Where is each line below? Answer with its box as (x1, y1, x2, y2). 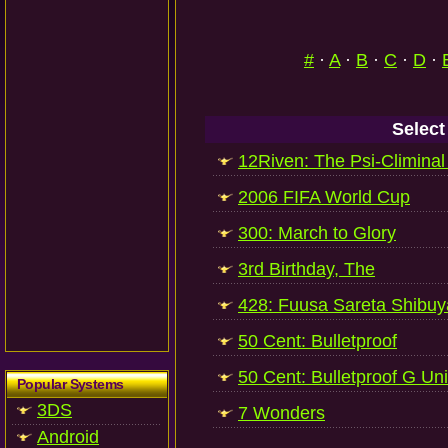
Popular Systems (17, 376, 124, 392)
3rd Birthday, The (238, 259, 375, 279)
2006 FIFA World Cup (238, 187, 410, 207)
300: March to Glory (238, 223, 396, 243)
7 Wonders (238, 403, 325, 423)
